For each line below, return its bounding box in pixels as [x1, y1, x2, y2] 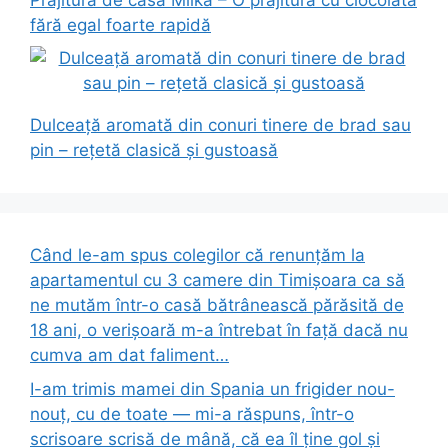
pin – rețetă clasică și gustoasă [30, 140, 278, 160]
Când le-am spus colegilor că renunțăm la [30, 245, 365, 265]
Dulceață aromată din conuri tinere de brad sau [30, 115, 411, 135]
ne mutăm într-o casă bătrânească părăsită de [30, 295, 404, 315]
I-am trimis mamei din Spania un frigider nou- [30, 378, 395, 399]
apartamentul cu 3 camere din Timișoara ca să [30, 270, 405, 290]
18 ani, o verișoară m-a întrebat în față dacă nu [30, 320, 408, 340]
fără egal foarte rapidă [30, 14, 211, 35]
